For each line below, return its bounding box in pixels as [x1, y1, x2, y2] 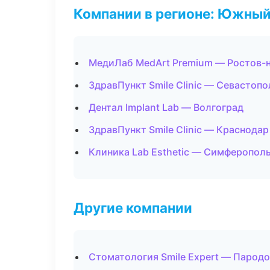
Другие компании [74, 199, 192, 216]
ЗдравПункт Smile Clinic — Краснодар [89, 124, 269, 136]
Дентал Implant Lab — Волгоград [89, 101, 243, 113]
